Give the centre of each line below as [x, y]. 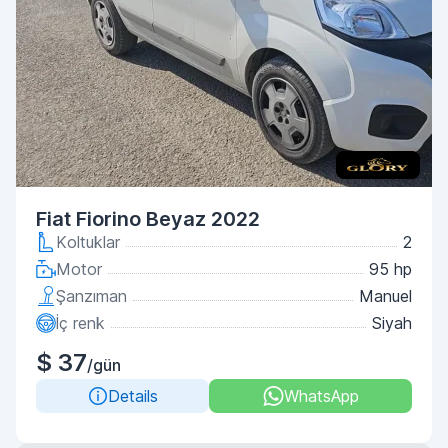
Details [132, 396]
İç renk [80, 323]
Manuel [385, 296]
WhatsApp [321, 396]
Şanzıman [91, 296]
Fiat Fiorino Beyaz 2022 [148, 219]
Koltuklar [88, 242]
